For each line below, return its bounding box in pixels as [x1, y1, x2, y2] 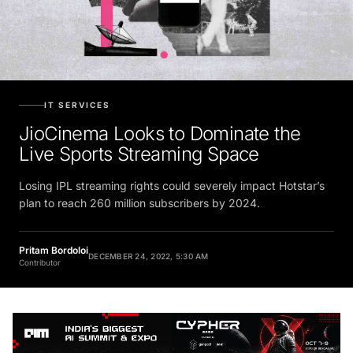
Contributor [19, 251, 61, 262]
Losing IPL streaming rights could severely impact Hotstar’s [19, 173, 325, 187]
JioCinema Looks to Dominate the [19, 116, 301, 139]
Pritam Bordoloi [19, 238, 88, 251]
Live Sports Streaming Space [19, 136, 259, 160]
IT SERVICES [44, 94, 110, 104]
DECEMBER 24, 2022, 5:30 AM [88, 245, 209, 255]
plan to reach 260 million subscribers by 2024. [19, 190, 260, 204]
